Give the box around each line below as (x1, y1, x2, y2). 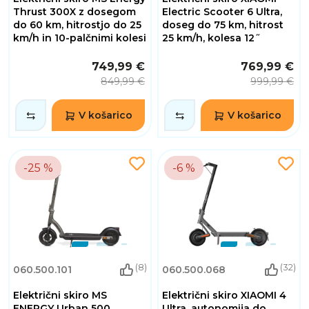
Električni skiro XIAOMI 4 (162, 288, 286, 301)
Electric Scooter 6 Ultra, (162, 5, 282, 18)
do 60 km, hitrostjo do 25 (13, 18, 141, 31)
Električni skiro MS (13, 288, 107, 301)
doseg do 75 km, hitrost (162, 18, 283, 31)
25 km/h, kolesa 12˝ (162, 31, 260, 44)
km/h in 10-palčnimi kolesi (13, 31, 146, 44)
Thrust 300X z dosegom (13, 5, 136, 18)
